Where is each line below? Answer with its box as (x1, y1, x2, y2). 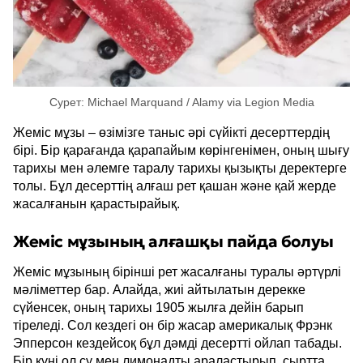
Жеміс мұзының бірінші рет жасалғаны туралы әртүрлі (13, 265, 341, 279)
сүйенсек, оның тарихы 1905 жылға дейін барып (13, 301, 304, 314)
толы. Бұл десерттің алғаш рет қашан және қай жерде (13, 179, 336, 193)
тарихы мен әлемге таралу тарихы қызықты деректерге (13, 161, 347, 175)
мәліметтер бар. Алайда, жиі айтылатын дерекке (13, 283, 305, 297)
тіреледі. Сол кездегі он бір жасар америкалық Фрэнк (13, 318, 332, 332)
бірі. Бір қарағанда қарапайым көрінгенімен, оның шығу (13, 143, 349, 157)
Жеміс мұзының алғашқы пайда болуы (13, 231, 334, 252)
